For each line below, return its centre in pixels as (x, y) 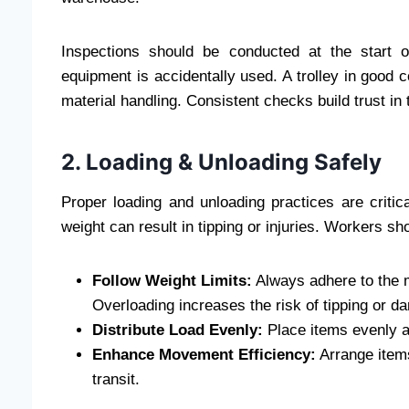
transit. (116, 380)
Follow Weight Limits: (172, 281)
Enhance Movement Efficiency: (204, 355)
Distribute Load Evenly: (178, 330)
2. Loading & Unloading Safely (221, 163)
